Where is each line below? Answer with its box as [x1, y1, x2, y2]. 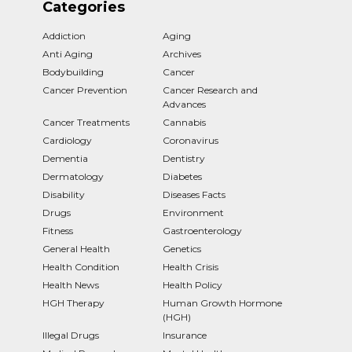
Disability [42, 188, 85, 200]
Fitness [42, 224, 73, 236]
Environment [163, 206, 224, 218]
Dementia [42, 152, 88, 164]
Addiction [42, 29, 86, 42]
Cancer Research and [163, 83, 258, 96]
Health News [42, 278, 99, 291]
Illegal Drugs [42, 328, 99, 341]
